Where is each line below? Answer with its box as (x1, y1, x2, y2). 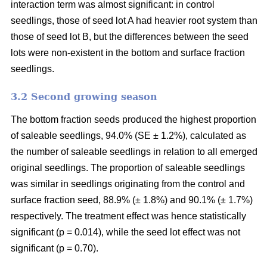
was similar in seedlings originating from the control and (11, 178, 245, 189)
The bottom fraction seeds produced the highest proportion (11, 114, 256, 125)
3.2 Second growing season (11, 91, 157, 103)
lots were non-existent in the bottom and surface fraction (11, 47, 245, 58)
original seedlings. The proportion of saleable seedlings (11, 162, 245, 173)
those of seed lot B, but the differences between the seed (11, 31, 249, 42)
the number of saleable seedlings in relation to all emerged (11, 146, 257, 157)
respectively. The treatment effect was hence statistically (11, 210, 246, 221)
